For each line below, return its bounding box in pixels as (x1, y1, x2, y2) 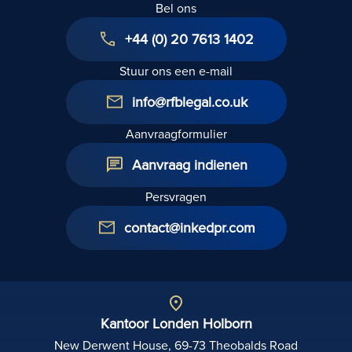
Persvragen (145, 187, 207, 205)
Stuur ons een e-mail (119, 61, 233, 79)
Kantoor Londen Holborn (100, 313, 252, 333)
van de (287, 17, 328, 35)
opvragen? (287, 55, 350, 73)
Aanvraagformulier (125, 124, 227, 142)
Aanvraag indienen (131, 154, 247, 174)
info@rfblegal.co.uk (131, 91, 247, 112)
